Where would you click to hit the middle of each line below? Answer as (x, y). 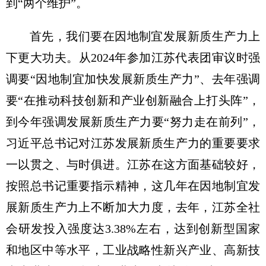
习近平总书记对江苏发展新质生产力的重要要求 (133, 143)
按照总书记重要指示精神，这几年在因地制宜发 (133, 186)
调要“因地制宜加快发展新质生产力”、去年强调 (133, 79)
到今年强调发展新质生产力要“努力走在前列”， (133, 122)
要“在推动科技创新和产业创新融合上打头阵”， (133, 100)
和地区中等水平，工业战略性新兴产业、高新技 (133, 250)
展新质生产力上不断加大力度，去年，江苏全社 (133, 207)
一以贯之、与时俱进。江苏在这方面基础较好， (133, 164)
